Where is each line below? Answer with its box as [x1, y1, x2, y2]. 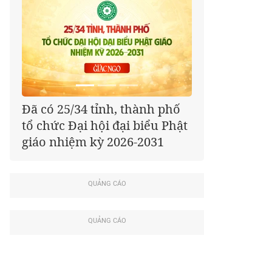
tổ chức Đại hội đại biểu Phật [22, 117, 188, 134]
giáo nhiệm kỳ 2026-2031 [22, 134, 164, 150]
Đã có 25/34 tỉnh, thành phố [22, 101, 180, 117]
